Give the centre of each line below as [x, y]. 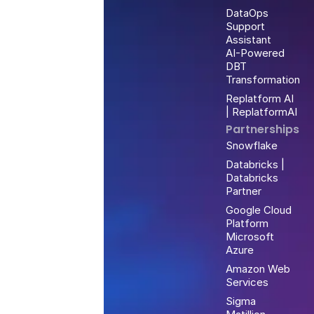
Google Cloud [258, 210]
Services [247, 282]
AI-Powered [255, 53]
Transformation [262, 79]
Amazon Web [258, 268]
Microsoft [250, 236]
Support [245, 26]
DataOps [247, 13]
